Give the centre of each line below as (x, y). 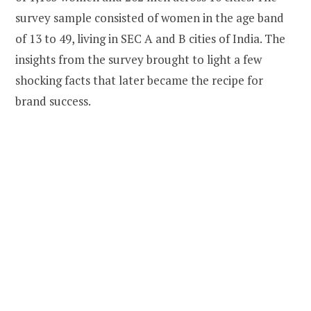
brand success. (54, 101)
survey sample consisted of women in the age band (150, 17)
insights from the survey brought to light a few (138, 59)
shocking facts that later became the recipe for (139, 80)
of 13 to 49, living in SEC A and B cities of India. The (150, 38)
